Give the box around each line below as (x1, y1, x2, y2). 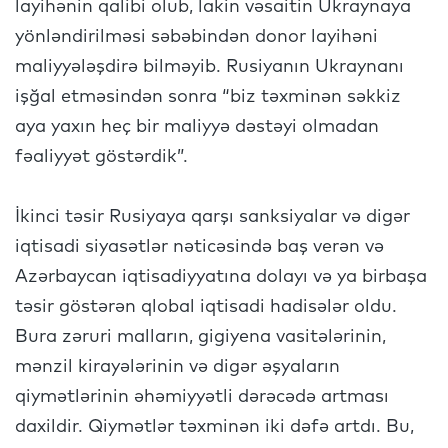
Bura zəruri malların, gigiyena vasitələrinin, (15, 328, 386, 346)
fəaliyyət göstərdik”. (15, 148, 198, 166)
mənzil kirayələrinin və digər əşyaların (15, 358, 340, 376)
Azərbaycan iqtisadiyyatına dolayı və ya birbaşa (15, 268, 427, 286)
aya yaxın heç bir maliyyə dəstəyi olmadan (15, 118, 379, 136)
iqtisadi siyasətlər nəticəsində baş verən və (15, 238, 384, 256)
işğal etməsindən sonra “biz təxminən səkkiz (15, 88, 401, 106)
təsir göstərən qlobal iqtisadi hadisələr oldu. (15, 298, 397, 316)
